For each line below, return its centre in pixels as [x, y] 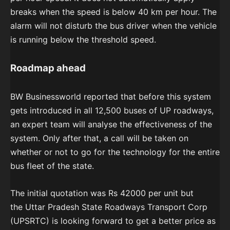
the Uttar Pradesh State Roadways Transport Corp [109, 207]
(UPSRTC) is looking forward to [72, 221]
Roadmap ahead [48, 68]
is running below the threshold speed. [83, 40]
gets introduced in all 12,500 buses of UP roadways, [112, 111]
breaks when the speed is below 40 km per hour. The [113, 12]
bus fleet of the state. [52, 166]
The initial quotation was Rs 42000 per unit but [102, 193]
